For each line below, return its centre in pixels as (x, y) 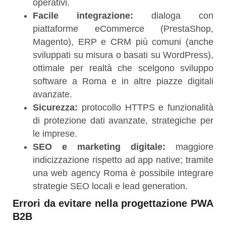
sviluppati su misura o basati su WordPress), (123, 55)
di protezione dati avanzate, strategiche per (123, 120)
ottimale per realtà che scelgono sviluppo (123, 68)
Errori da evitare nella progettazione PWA (113, 203)
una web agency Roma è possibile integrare (123, 173)
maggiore (189, 147)
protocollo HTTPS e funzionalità (146, 107)
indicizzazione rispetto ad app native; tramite (123, 160)
